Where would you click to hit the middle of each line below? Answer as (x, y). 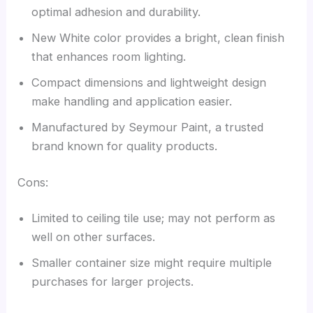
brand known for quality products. (125, 146)
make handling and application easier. (132, 101)
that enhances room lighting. (109, 56)
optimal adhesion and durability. (116, 12)
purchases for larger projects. (113, 282)
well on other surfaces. (94, 237)
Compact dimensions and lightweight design (149, 82)
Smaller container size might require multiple (152, 263)
